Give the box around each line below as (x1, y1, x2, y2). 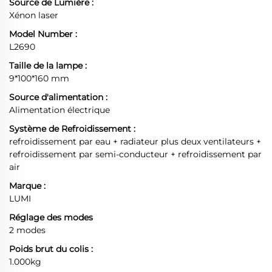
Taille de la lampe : (9, 60, 87, 71)
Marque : (9, 180, 46, 191)
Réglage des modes (9, 212, 93, 223)
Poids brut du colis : (9, 243, 93, 254)
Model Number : (9, 29, 77, 39)
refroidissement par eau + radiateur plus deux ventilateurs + (9, 136, 261, 147)
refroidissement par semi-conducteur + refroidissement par (9, 149, 262, 160)
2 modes (9, 225, 46, 236)
